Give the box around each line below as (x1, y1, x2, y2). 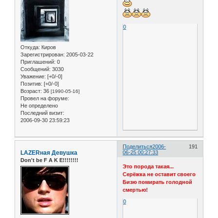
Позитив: (20, 80, 42, 87)
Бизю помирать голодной (123, 179, 193, 185)
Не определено (20, 102, 58, 109)
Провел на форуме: (20, 95, 69, 101)
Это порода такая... (123, 163, 174, 170)
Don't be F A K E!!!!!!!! (20, 157, 78, 163)
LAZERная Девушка (20, 149, 77, 156)
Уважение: (20, 73, 46, 79)
